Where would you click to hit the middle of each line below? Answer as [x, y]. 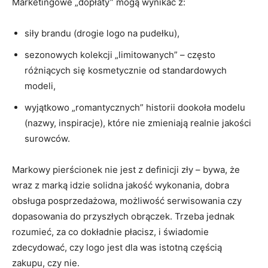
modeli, [40, 86]
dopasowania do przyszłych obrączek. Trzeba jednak [123, 217]
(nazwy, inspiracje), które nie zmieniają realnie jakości [138, 123]
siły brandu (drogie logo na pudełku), [102, 33]
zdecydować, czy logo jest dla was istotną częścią [117, 248]
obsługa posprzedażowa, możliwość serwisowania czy [127, 201]
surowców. [47, 139]
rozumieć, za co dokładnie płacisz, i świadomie [110, 232]
